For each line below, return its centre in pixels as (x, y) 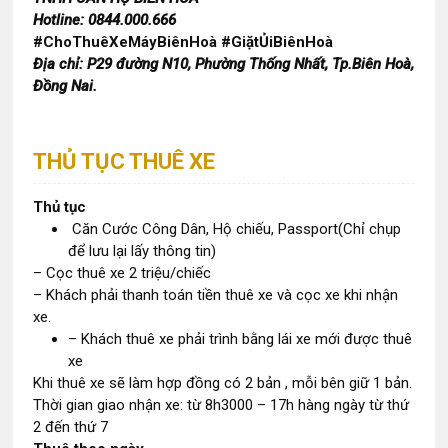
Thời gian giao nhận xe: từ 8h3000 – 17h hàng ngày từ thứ (221, 405)
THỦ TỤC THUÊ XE (124, 161)
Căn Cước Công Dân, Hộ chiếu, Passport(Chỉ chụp (235, 229)
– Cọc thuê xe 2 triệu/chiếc (122, 273)
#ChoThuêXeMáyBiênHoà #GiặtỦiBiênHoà (183, 42)
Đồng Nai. (65, 86)
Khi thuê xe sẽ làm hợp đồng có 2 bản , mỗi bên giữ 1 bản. (223, 383)
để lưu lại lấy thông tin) (142, 251)
